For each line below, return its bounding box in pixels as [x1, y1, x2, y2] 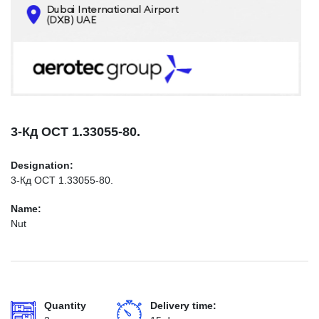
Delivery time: [150, 300, 216, 311]
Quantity [44, 300, 86, 311]
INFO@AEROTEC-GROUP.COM [11, 73, 179, 85]
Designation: [11, 159, 73, 171]
